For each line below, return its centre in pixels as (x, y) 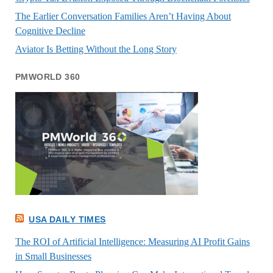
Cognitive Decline (50, 31)
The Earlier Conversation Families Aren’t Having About (123, 16)
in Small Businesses (53, 256)
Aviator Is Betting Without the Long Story (96, 49)
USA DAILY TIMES (67, 219)
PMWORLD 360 (48, 77)
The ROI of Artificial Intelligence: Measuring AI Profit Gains (132, 241)
